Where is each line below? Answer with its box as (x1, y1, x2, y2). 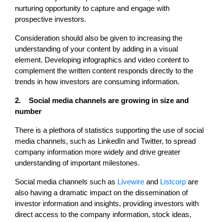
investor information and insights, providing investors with (15, 199, 199, 208)
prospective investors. (15, 14, 86, 23)
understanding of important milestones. (15, 158, 140, 167)
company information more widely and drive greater (15, 147, 180, 156)
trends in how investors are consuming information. (15, 77, 179, 86)
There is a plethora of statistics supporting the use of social (15, 125, 204, 134)
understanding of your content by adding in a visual (15, 44, 178, 53)
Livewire (117, 177, 144, 186)
